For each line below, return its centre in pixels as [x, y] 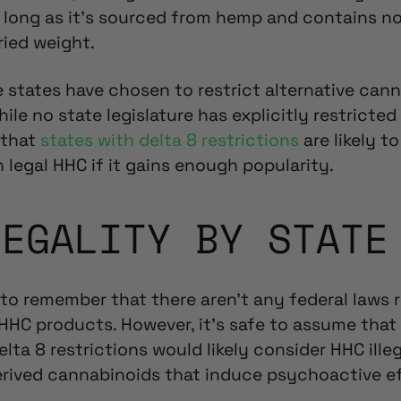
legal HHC [48, 165]
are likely [340, 140]
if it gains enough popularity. [210, 165]
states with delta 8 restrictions [170, 140]
